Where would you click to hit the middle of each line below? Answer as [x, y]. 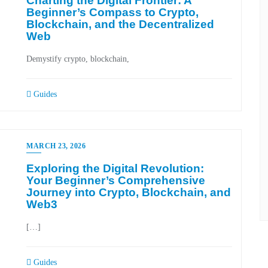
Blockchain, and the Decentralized [120, 24]
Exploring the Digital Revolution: [115, 168]
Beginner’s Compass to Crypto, [112, 12]
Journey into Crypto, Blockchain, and [129, 192]
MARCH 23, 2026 [56, 146]
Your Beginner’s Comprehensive [116, 180]
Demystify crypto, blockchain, [78, 59]
